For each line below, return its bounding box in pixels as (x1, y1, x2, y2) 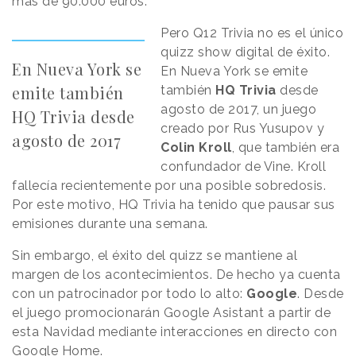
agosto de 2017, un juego (161, 101, 317, 117)
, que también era (231, 139, 340, 155)
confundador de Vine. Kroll (161, 158, 327, 174)
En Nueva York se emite (161, 63, 308, 79)
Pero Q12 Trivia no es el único (161, 25, 344, 41)
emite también (12, 81, 124, 103)
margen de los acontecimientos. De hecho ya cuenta (12, 266, 341, 282)
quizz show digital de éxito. (161, 44, 331, 60)
